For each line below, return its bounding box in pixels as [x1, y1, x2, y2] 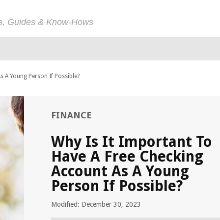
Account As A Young [51, 163, 189, 180]
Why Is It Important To [51, 133, 212, 150]
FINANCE [51, 110, 92, 120]
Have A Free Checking [51, 148, 203, 165]
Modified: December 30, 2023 [51, 200, 141, 208]
